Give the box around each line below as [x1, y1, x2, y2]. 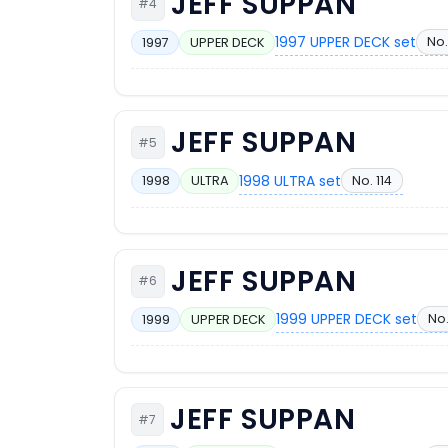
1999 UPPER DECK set [276, 309, 418, 330]
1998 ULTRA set [239, 170, 342, 191]
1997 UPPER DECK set [275, 32, 417, 53]
